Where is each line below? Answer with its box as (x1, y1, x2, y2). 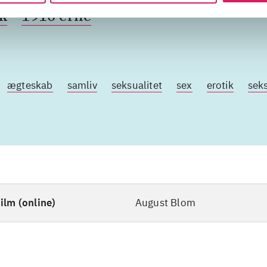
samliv (67, 79, 97, 92)
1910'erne (21, 6, 92, 25)
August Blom (135, 196, 195, 209)
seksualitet (111, 79, 163, 92)
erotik (206, 79, 234, 92)
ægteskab (7, 79, 53, 92)
